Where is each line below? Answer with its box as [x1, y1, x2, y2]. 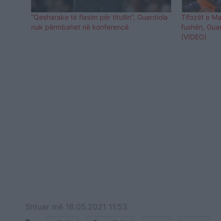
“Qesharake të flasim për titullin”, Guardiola [31, 13, 168, 22]
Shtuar [25, 202, 52, 212]
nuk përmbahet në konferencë [31, 23, 129, 32]
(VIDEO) [181, 33, 207, 41]
